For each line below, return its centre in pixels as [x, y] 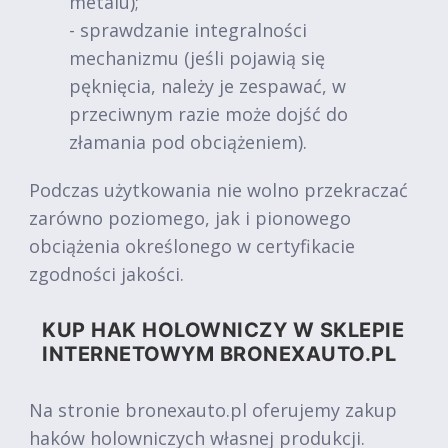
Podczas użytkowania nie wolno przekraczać [218, 190]
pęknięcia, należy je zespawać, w [207, 86]
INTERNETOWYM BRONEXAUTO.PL [219, 354]
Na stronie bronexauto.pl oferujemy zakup [213, 410]
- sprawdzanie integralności [188, 30]
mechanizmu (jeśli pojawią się [197, 58]
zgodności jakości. [106, 274]
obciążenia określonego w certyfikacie [192, 246]
